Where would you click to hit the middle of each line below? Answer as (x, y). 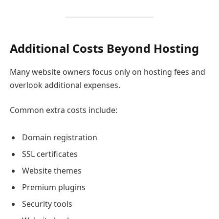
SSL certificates (50, 154)
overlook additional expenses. (65, 85)
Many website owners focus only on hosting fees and (108, 72)
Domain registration (60, 138)
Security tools (47, 204)
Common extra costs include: (64, 110)
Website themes (52, 171)
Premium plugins (54, 187)
